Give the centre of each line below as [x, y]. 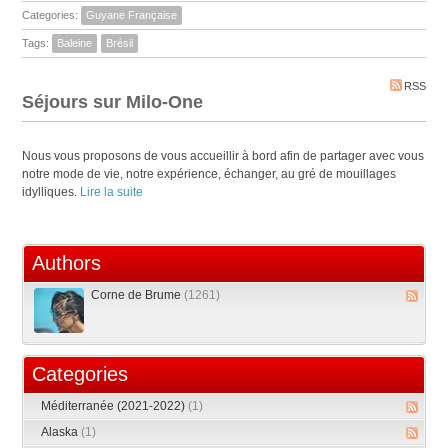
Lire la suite [112, 192]
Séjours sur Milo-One [113, 102]
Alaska [61, 432]
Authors [67, 263]
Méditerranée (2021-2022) [115, 406]
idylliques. [51, 192]
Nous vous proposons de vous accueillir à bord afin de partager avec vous [223, 156]
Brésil [120, 43]
